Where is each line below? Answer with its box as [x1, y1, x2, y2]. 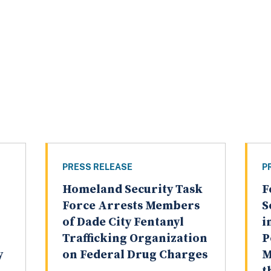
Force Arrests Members [62, 198, 200, 214]
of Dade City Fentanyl [62, 214, 184, 230]
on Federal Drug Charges [62, 247, 207, 263]
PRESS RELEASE [62, 162, 132, 172]
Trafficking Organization [62, 230, 207, 246]
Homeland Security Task [62, 181, 203, 197]
